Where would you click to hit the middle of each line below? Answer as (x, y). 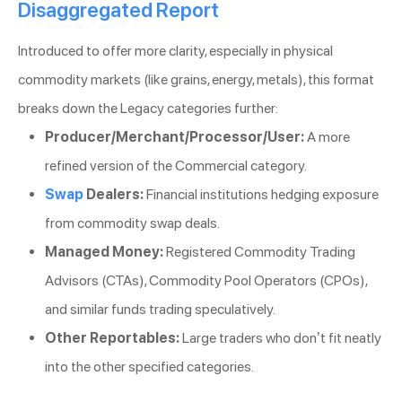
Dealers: (114, 195)
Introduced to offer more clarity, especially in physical (175, 51)
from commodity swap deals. (132, 223)
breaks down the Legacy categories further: (148, 109)
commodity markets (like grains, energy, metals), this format (196, 80)
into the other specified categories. (149, 367)
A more (327, 137)
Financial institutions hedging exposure (261, 195)
